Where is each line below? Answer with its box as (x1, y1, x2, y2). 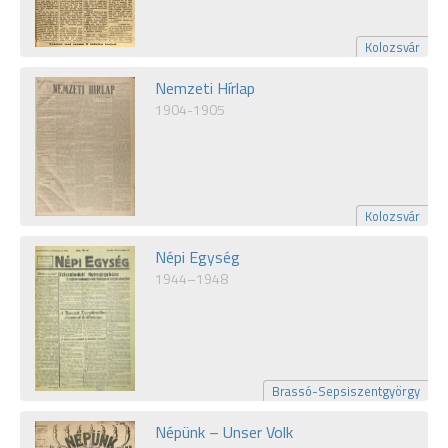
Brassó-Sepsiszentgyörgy (272, 380, 420, 401)
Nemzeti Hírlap (155, 76, 255, 101)
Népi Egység (155, 244, 240, 269)
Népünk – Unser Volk (155, 419, 293, 444)
